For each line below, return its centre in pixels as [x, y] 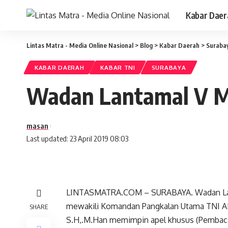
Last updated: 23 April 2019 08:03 [77, 138]
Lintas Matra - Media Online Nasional [80, 45]
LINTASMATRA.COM [104, 192]
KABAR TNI [118, 67]
